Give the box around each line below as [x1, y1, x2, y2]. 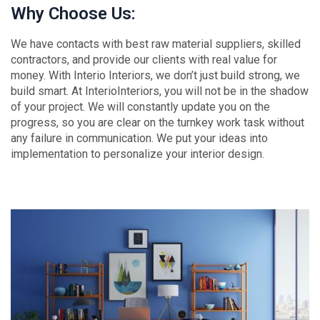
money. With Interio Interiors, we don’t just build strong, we [11, 68, 300, 82]
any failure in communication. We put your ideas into [11, 131, 268, 145]
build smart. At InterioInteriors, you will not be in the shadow [11, 84, 309, 98]
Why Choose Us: [11, 3, 136, 24]
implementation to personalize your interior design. [11, 146, 264, 161]
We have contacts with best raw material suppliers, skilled [11, 36, 301, 51]
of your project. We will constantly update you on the [11, 99, 270, 114]
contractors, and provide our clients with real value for [11, 52, 277, 66]
